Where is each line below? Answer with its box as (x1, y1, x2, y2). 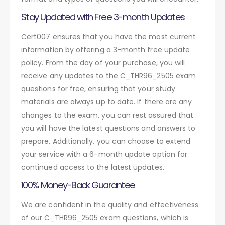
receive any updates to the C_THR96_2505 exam (21, 70, 196, 81)
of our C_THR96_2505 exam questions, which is (21, 212, 189, 223)
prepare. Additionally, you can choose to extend (21, 136, 191, 146)
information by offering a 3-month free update (21, 44, 190, 55)
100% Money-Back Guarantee (21, 178, 135, 191)
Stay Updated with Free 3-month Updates (21, 10, 185, 23)
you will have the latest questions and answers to (21, 123, 196, 133)
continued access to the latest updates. (21, 162, 164, 172)
